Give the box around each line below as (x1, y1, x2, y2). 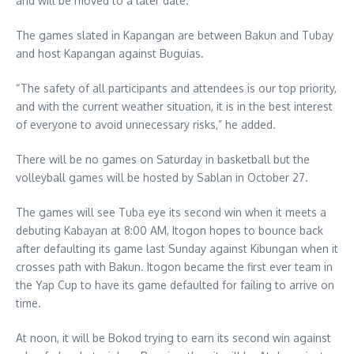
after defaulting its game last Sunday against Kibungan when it (16, 242, 338, 256)
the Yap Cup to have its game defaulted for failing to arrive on (16, 278, 334, 292)
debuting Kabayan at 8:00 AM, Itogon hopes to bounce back (16, 224, 323, 238)
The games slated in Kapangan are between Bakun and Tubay (16, 28, 333, 43)
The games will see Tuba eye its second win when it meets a (16, 205, 326, 220)
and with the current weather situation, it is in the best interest (16, 100, 333, 114)
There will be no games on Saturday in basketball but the (16, 153, 310, 167)
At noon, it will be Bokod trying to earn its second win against (16, 331, 331, 345)
